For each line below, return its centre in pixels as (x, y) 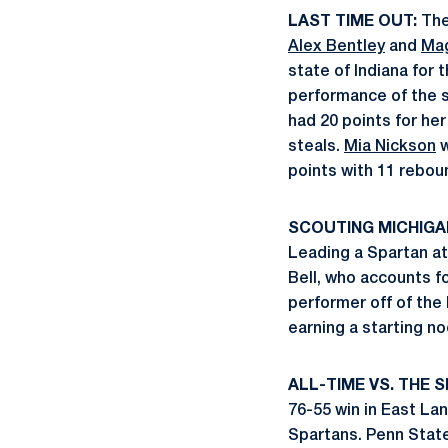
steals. (316, 147)
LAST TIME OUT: (352, 22)
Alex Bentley (336, 47)
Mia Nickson (390, 147)
